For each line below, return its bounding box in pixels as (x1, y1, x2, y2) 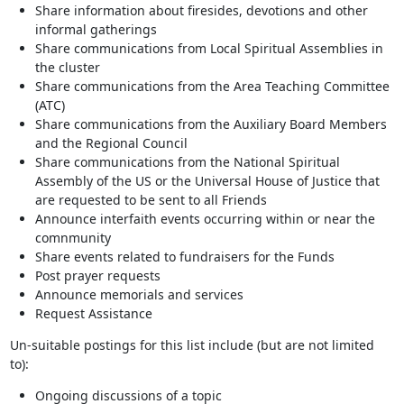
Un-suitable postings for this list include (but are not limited (9, 336, 374, 353)
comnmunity (34, 229, 111, 246)
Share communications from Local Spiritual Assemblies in (34, 40, 383, 57)
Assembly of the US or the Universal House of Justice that (34, 172, 380, 189)
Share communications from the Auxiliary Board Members (34, 115, 387, 133)
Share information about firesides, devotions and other (34, 2, 368, 19)
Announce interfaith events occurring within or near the (34, 210, 375, 227)
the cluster (34, 59, 100, 76)
